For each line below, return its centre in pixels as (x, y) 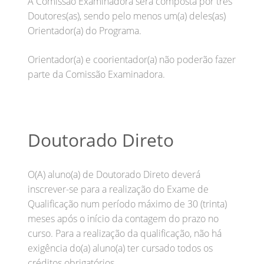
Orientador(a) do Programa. (85, 30)
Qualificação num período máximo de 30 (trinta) (127, 204)
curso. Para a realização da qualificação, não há (125, 233)
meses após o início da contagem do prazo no (123, 218)
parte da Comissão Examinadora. (96, 74)
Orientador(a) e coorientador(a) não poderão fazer (132, 59)
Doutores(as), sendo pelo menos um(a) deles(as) (127, 16)
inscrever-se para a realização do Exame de (118, 189)
